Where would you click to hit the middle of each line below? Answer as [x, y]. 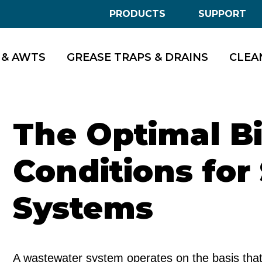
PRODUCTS [137, 14]
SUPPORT [222, 14]
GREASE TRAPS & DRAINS [137, 57]
